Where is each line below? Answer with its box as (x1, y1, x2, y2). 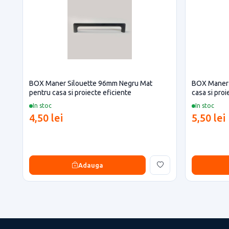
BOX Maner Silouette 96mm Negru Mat (29, 79, 152, 87)
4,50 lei (29, 112, 63, 124)
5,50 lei (192, 112, 225, 124)
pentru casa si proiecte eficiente (29, 88, 131, 97)
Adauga (78, 161, 103, 169)
